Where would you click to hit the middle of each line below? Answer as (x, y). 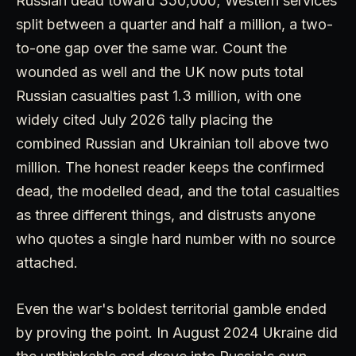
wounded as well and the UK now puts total (160, 72)
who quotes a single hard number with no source (176, 238)
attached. (47, 262)
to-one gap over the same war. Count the (151, 48)
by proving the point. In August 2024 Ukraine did (177, 332)
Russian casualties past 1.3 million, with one (159, 95)
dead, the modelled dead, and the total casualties (178, 191)
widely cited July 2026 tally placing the (144, 119)
